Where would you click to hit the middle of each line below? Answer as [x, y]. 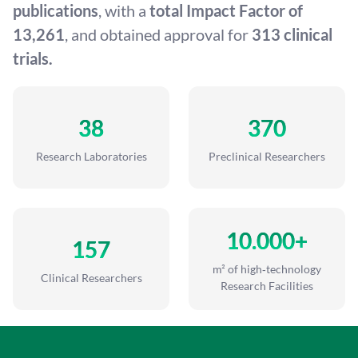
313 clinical [292, 34]
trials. [33, 58]
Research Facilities [267, 286]
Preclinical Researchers [267, 156]
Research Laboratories [91, 156]
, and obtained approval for [158, 34]
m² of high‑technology [267, 269]
